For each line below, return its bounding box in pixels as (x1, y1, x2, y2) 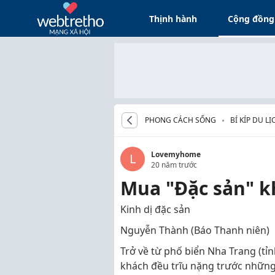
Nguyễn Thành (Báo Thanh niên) (120, 223, 269, 237)
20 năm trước (151, 160, 197, 170)
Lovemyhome (151, 149, 201, 160)
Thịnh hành (149, 12, 198, 25)
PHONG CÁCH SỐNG (145, 115, 216, 125)
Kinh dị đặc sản (120, 203, 190, 216)
